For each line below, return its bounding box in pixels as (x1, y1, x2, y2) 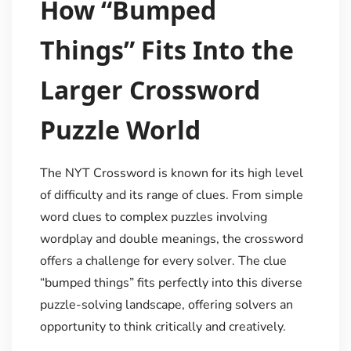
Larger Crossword (39, 72, 260, 107)
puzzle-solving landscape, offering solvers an (39, 295, 293, 313)
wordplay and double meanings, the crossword (39, 230, 303, 248)
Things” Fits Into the (39, 32, 294, 67)
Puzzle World (39, 112, 201, 147)
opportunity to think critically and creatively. (39, 317, 286, 335)
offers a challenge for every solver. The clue (39, 251, 287, 270)
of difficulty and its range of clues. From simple (39, 186, 303, 204)
